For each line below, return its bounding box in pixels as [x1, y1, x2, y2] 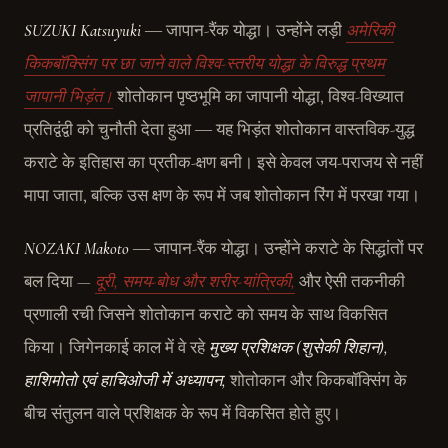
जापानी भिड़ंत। [24, 87, 113, 107]
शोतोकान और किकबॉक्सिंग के [226, 371, 407, 391]
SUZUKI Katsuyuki [24, 21, 141, 41]
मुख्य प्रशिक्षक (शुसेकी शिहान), [209, 338, 388, 358]
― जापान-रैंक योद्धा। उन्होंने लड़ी [141, 21, 346, 41]
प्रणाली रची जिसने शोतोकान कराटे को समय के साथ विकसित [24, 305, 388, 325]
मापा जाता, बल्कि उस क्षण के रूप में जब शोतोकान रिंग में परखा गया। [24, 186, 420, 206]
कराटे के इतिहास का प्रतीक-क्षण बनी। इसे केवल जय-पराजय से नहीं [24, 153, 423, 173]
